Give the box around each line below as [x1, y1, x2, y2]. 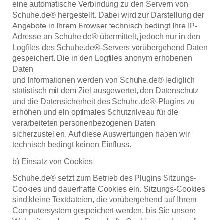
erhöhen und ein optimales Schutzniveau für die [12, 108, 178, 116]
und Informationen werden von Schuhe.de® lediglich [12, 75, 195, 84]
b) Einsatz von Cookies [12, 157, 93, 165]
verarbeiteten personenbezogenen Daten [12, 118, 155, 127]
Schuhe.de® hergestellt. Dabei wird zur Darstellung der [12, 10, 204, 19]
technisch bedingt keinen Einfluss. [12, 140, 131, 149]
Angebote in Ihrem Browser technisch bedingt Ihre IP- [12, 21, 197, 30]
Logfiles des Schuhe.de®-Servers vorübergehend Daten [12, 43, 208, 52]
